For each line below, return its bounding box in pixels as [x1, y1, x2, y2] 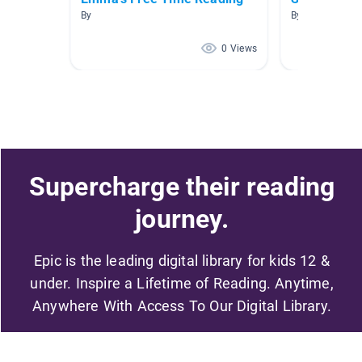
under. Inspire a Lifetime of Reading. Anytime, [30, 274, 334, 292]
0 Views [221, 43, 257, 55]
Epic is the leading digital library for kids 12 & [34, 251, 330, 269]
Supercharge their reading [28, 170, 335, 202]
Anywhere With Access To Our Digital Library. [32, 297, 331, 314]
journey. [135, 203, 229, 234]
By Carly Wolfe [291, 10, 357, 22]
